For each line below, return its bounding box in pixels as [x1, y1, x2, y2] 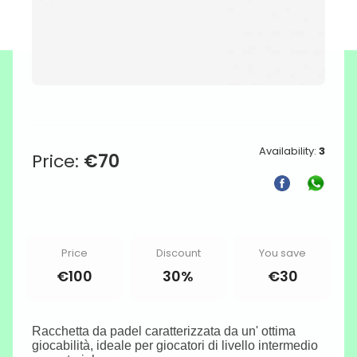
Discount [155, 245, 201, 261]
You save [259, 245, 307, 261]
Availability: [259, 143, 319, 159]
